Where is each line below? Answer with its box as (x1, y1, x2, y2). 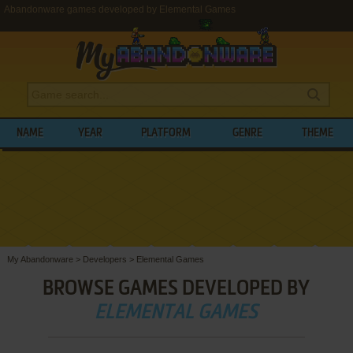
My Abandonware (6, 254, 73, 264)
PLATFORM (141, 128, 191, 139)
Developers (82, 254, 127, 264)
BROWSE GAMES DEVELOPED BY (43, 278, 310, 299)
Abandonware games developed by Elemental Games (4, 4, 236, 15)
